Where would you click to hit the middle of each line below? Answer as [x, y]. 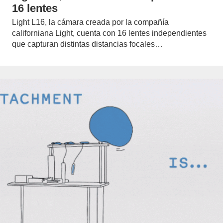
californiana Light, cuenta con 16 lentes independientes [109, 33]
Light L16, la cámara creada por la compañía [90, 22]
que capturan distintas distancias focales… [87, 44]
